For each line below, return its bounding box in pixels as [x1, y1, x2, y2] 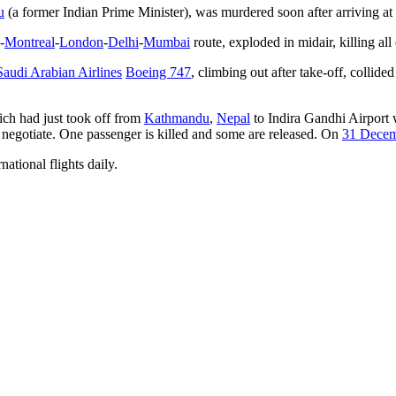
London [59, 34, 103, 49]
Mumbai [143, 34, 190, 49]
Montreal [4, 34, 55, 49]
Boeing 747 [126, 64, 191, 80]
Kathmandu [144, 110, 209, 126]
